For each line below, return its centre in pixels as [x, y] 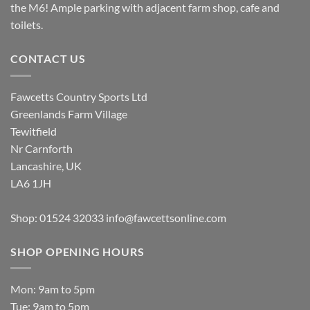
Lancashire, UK [46, 165]
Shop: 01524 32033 [58, 217]
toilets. [27, 25]
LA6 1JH [31, 183]
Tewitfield [34, 131]
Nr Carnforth [42, 148]
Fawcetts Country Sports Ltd [79, 96]
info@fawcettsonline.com [166, 217]
